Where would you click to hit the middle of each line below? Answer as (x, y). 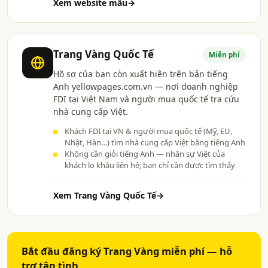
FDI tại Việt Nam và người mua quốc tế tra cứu (146, 99)
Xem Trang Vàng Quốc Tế (105, 195)
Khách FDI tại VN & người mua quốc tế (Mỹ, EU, (148, 131)
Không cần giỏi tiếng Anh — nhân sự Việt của (145, 153)
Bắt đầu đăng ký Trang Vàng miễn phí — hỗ (127, 251)
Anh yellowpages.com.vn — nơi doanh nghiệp (146, 86)
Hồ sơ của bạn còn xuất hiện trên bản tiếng (141, 74)
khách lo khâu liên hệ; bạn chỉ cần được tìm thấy (150, 165)
